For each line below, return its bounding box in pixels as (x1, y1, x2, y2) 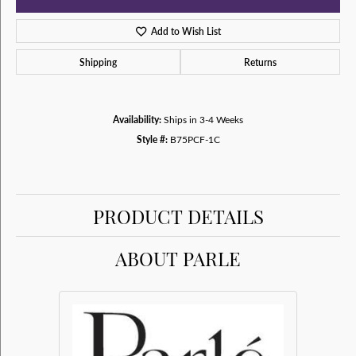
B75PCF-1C (169, 133, 220, 145)
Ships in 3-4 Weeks (164, 113, 243, 126)
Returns (244, 56, 277, 68)
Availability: (113, 113, 161, 126)
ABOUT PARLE (115, 244, 241, 271)
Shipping (79, 56, 117, 68)
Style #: (136, 133, 168, 145)
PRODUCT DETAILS (92, 202, 264, 229)
